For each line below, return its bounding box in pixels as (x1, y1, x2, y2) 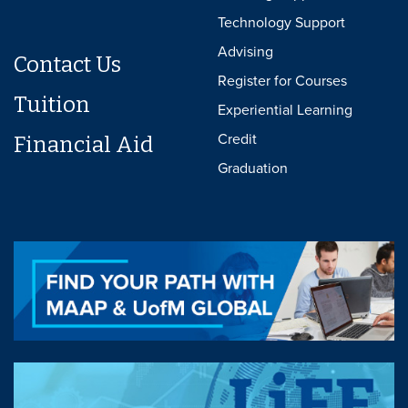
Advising (218, 42, 273, 61)
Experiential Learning (218, 100, 352, 119)
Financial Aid (14, 131, 153, 158)
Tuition (14, 91, 90, 117)
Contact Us (14, 51, 121, 77)
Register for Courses (218, 71, 347, 90)
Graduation (218, 158, 288, 178)
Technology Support (218, 13, 345, 32)
